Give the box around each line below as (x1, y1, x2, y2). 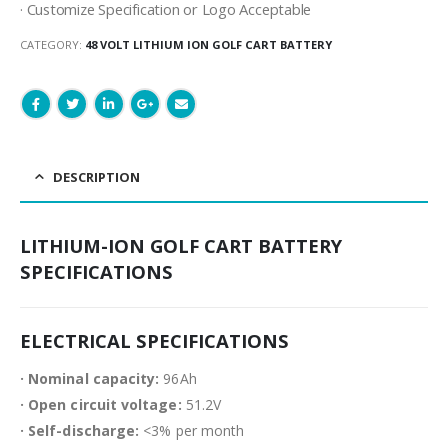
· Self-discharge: (20, 420, 140, 440)
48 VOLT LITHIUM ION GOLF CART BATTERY (85, 37, 332, 53)
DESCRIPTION (53, 167, 140, 186)
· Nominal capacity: (20, 368, 160, 388)
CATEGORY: (20, 37, 85, 53)
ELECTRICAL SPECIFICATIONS (20, 327, 289, 353)
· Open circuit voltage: (20, 394, 182, 414)
